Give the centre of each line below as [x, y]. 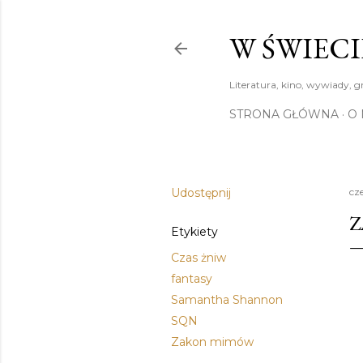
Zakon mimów [212, 342]
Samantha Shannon [227, 300]
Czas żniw [199, 258]
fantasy [192, 279]
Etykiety [194, 232]
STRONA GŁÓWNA [284, 114]
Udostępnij [201, 193]
